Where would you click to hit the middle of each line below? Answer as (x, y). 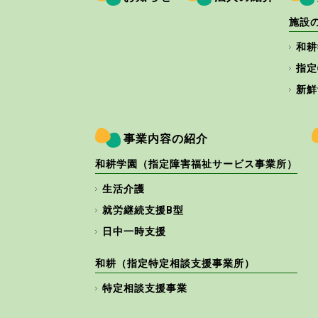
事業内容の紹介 (166, 139)
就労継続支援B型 (143, 211)
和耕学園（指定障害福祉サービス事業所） (197, 165)
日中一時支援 (135, 232)
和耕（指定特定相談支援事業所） (175, 264)
